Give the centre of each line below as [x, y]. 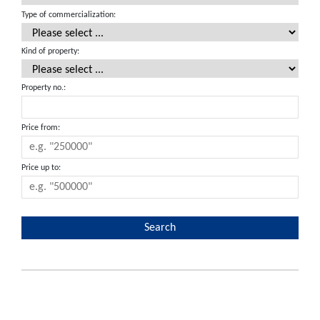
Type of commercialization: [69, 15]
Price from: [41, 128]
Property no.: [44, 88]
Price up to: [41, 168]
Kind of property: [50, 51]
